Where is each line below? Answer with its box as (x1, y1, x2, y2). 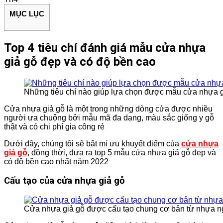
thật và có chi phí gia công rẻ (4, 122, 105, 131)
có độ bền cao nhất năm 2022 (4, 157, 109, 166)
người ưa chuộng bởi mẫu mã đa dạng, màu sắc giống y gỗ (4, 113, 214, 122)
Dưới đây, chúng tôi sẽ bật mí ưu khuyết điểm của (4, 139, 181, 148)
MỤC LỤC (9, 9, 44, 18)
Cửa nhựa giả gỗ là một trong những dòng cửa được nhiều (4, 104, 213, 113)
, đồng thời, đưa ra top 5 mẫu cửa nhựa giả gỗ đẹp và (27, 148, 216, 157)
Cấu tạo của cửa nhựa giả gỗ (4, 175, 125, 187)
